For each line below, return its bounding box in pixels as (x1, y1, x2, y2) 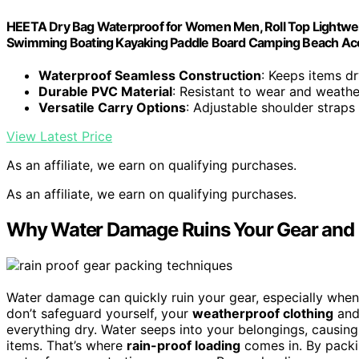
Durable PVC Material (38, 83, 172, 100)
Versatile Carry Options (38, 99, 186, 116)
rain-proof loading (127, 337, 240, 354)
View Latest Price (6, 128, 112, 145)
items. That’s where (6, 337, 127, 354)
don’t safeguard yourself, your (6, 305, 192, 322)
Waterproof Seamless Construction (38, 67, 261, 84)
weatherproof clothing (192, 305, 333, 322)
